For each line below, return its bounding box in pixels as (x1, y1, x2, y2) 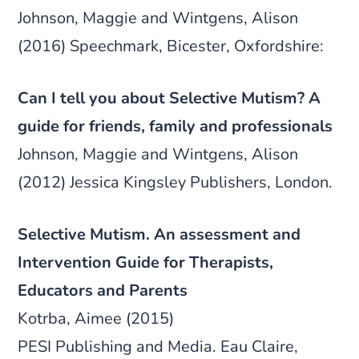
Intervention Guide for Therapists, (18, 251, 274, 273)
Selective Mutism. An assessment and (18, 223, 301, 245)
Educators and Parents (18, 279, 188, 301)
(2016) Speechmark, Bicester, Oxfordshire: (18, 34, 325, 57)
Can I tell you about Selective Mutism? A (18, 87, 321, 109)
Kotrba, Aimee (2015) (18, 307, 175, 329)
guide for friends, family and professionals (18, 115, 333, 137)
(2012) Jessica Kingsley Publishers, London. (18, 171, 333, 193)
